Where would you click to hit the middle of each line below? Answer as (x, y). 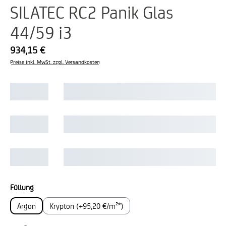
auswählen (51, 186)
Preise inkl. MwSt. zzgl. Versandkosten (55, 62)
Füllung (22, 187)
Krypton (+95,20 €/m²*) (87, 206)
